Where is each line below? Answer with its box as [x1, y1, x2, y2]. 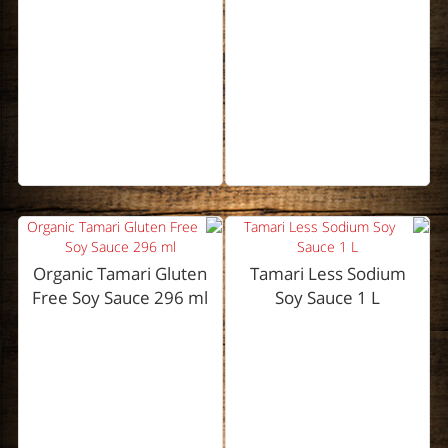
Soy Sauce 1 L [275, 286, 381, 310]
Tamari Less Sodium [249, 262, 406, 286]
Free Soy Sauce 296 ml [32, 286, 209, 310]
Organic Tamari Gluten [33, 262, 208, 286]
